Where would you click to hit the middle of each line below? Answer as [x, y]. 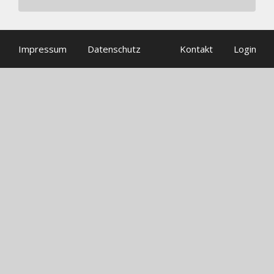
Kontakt [196, 49]
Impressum [42, 49]
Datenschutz [114, 49]
